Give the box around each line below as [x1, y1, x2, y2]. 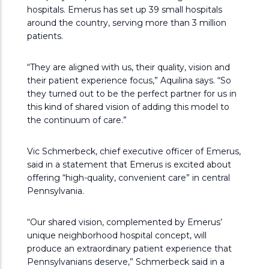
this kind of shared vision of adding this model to [27, 101, 229, 112]
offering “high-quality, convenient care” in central [27, 172, 230, 183]
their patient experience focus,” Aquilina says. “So [27, 75, 231, 86]
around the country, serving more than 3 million [27, 17, 226, 28]
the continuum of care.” [27, 115, 127, 125]
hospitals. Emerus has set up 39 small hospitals [27, 4, 222, 15]
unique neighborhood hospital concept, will [27, 230, 207, 241]
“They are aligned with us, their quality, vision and [27, 62, 230, 73]
